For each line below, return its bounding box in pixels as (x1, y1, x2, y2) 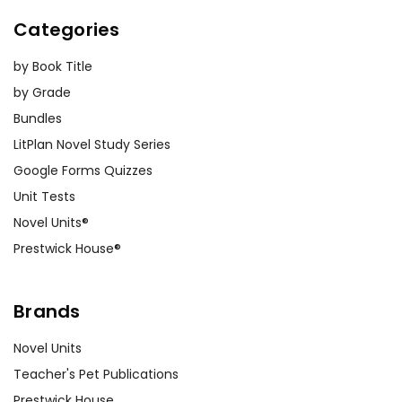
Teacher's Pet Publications (13, 364, 179, 383)
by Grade (13, 83, 71, 101)
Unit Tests (13, 187, 75, 205)
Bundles (13, 109, 62, 127)
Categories (13, 16, 120, 42)
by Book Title (13, 57, 92, 75)
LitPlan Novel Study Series (13, 135, 170, 153)
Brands (13, 298, 81, 324)
